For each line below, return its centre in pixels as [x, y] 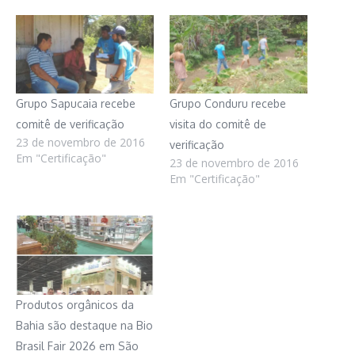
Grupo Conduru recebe [228, 104]
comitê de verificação [70, 124]
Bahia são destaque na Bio [84, 325]
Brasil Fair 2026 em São [77, 345]
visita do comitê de [218, 124]
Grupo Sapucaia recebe [76, 104]
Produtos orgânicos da [75, 304]
